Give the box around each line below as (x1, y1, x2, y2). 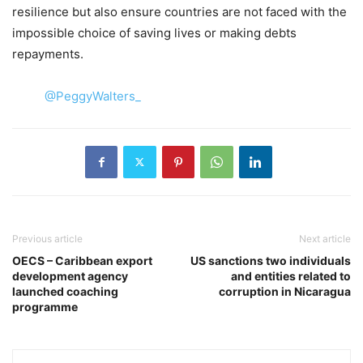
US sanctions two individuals (190, 253, 351, 267)
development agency (12, 268, 128, 283)
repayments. (12, 45, 83, 62)
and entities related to (231, 268, 351, 283)
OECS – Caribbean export (12, 253, 152, 267)
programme (12, 299, 78, 314)
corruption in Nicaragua (219, 284, 351, 298)
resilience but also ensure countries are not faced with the (12, 3, 347, 19)
